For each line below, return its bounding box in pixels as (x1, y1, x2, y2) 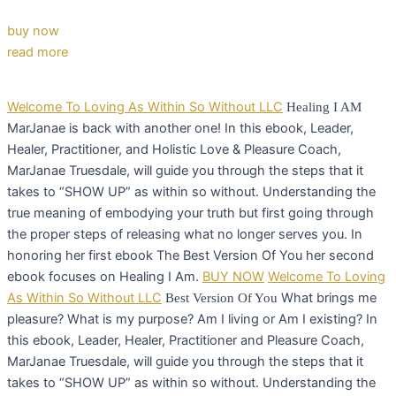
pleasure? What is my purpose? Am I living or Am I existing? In (7, 311, 377, 328)
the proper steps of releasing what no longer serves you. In (7, 226, 362, 243)
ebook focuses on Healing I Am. (7, 269, 199, 286)
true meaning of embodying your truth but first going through (7, 205, 374, 222)
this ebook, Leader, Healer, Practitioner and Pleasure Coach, (7, 332, 364, 349)
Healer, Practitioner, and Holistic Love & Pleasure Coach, (7, 141, 341, 158)
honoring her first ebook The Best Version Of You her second (7, 247, 374, 264)
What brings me (281, 290, 377, 307)
